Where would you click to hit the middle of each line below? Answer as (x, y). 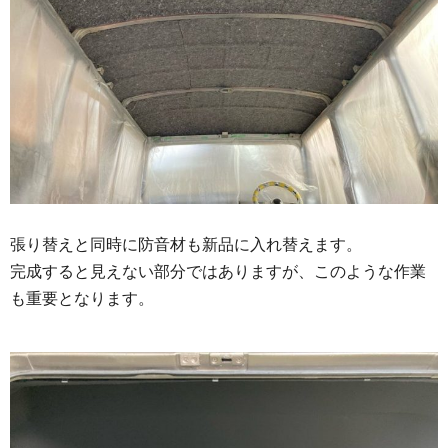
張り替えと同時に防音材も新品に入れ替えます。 (186, 244)
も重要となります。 (82, 298)
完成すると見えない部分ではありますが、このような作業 (218, 271)
